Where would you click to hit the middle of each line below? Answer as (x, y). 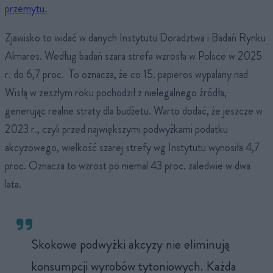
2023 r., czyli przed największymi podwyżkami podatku (116, 129)
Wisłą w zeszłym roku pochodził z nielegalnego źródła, (116, 93)
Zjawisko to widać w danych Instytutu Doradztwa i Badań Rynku (135, 38)
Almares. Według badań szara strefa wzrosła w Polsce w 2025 (133, 56)
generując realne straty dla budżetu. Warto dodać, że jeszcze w (134, 111)
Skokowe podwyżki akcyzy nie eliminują (131, 244)
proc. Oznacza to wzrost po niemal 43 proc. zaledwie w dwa (128, 166)
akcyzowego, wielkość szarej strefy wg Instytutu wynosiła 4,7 (132, 148)
